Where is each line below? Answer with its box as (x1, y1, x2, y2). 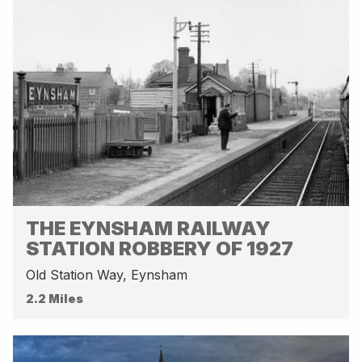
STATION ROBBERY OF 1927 (26, 236, 293, 260)
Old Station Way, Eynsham (26, 266, 187, 283)
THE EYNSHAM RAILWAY (26, 216, 271, 240)
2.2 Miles (26, 291, 83, 305)
